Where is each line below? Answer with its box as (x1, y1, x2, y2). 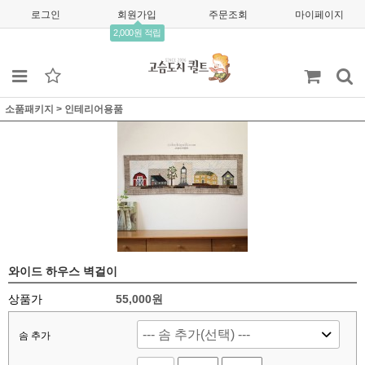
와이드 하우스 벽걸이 (8, 265, 117, 278)
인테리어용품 (64, 103, 123, 115)
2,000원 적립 (113, 28, 161, 37)
